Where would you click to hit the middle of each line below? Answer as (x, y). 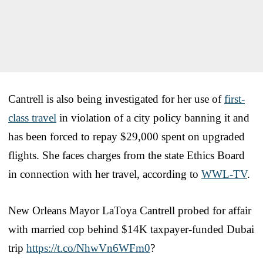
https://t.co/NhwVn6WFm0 (88, 248)
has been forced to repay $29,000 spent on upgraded (127, 136)
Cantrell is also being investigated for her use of (116, 99)
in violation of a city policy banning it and (153, 117)
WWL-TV (224, 174)
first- (235, 99)
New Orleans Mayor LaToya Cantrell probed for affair (130, 210)
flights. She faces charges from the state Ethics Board (127, 155)
